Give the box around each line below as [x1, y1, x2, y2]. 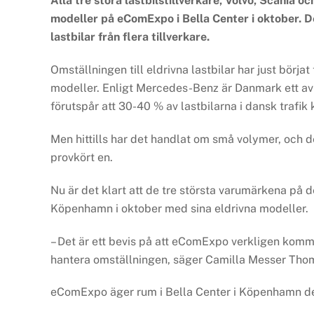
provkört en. [50, 151, 113, 165]
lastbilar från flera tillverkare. [50, 30, 210, 44]
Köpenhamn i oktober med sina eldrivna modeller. [50, 201, 308, 215]
